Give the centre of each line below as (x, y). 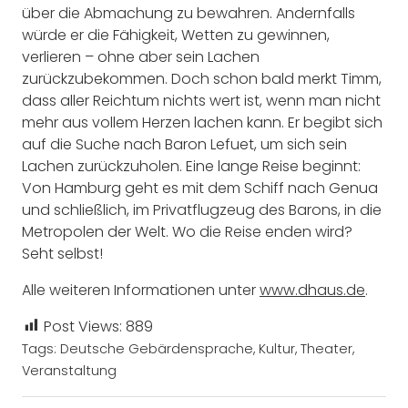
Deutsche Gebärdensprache (157, 348)
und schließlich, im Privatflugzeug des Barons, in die (202, 209)
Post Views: (83, 326)
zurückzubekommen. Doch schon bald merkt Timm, (202, 78)
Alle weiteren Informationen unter (141, 290)
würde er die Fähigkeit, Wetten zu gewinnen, (176, 35)
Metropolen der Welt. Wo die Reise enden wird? (187, 231)
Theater (326, 348)
